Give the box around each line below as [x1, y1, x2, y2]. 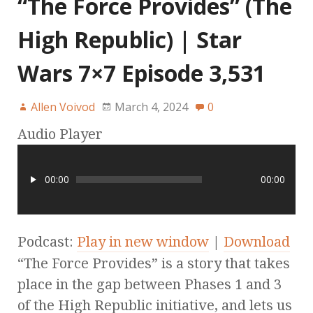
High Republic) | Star [17, 24, 242, 54]
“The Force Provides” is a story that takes [17, 254, 290, 272]
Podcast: [17, 233, 77, 250]
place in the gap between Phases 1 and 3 [17, 275, 282, 293]
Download [224, 233, 290, 250]
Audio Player [17, 125, 103, 143]
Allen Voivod [31, 99, 95, 115]
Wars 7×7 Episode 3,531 [17, 57, 265, 88]
